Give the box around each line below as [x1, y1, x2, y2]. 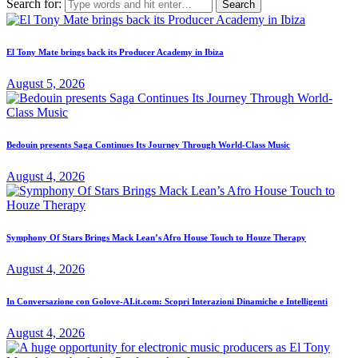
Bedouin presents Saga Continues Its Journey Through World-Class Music [6, 139, 290, 149]
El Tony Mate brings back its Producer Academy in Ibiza [6, 46, 224, 57]
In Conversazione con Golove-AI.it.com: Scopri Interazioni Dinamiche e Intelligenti [6, 296, 328, 306]
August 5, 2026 [6, 76, 85, 90]
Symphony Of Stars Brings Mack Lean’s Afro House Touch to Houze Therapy [6, 232, 306, 242]
